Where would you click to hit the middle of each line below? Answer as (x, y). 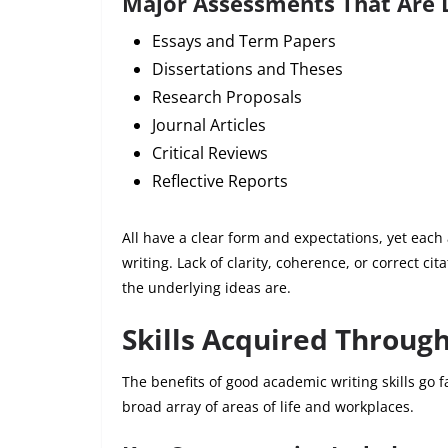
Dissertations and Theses (247, 68)
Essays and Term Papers (244, 40)
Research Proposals (227, 96)
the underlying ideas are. (206, 287)
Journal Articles (209, 124)
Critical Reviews (210, 152)
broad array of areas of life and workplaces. (268, 406)
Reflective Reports (220, 180)
